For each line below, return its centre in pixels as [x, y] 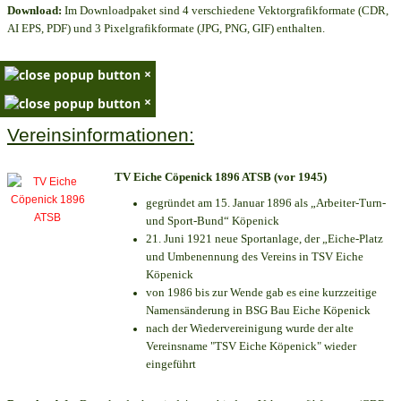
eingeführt [171, 363]
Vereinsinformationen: [101, 135]
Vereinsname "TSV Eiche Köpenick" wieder [251, 346]
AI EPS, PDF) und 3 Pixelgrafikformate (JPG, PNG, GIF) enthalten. [166, 29]
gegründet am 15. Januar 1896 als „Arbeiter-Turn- [266, 202]
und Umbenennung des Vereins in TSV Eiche [255, 256]
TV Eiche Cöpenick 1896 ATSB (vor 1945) [221, 176]
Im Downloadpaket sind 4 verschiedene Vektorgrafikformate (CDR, [225, 11]
